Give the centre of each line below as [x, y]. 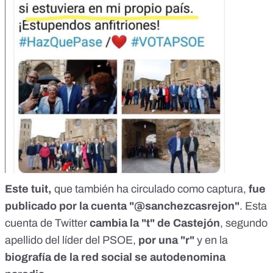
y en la [211, 240]
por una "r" [166, 240]
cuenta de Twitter [47, 223]
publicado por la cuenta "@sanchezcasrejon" [122, 206]
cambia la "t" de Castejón [155, 223]
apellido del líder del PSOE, [72, 240]
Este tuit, [28, 189]
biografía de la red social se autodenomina [115, 257]
